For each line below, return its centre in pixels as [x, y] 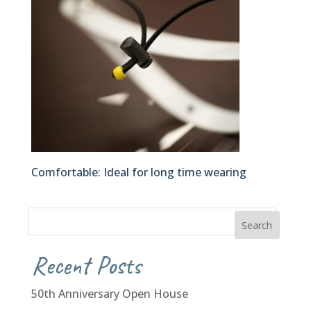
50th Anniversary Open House [109, 294]
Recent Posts [86, 266]
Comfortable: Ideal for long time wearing [138, 173]
